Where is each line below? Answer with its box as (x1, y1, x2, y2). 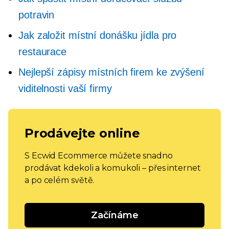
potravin (18, 9, 55, 20)
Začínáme (90, 210, 139, 221)
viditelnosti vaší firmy (18, 83, 112, 94)
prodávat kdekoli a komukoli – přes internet (25, 163, 201, 173)
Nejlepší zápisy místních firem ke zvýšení (18, 66, 204, 78)
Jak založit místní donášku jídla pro (18, 30, 177, 41)
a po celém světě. (25, 175, 95, 185)
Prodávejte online (25, 126, 140, 141)
